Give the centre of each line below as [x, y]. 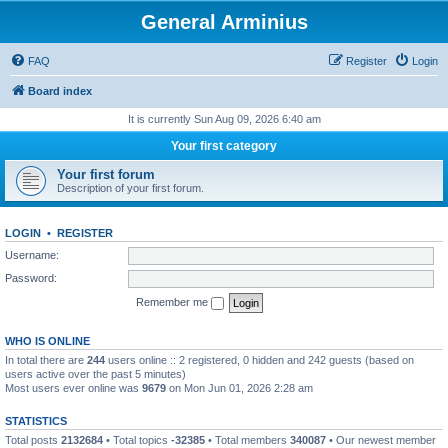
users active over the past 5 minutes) [95, 373]
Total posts [33, 439]
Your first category [224, 146]
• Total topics [137, 439]
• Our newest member [381, 439]
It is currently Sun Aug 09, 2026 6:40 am [224, 119]
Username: [32, 254]
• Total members [247, 439]
